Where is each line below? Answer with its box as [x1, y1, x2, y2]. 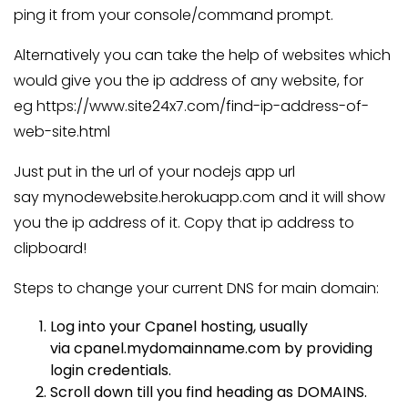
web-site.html [14, 121, 110, 142]
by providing [284, 338, 372, 359]
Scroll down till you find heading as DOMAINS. [50, 382, 367, 403]
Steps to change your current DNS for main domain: [14, 278, 379, 299]
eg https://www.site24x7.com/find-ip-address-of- [14, 96, 369, 117]
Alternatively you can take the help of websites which [14, 45, 391, 66]
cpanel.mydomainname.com [74, 338, 280, 359]
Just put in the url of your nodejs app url [14, 161, 295, 182]
